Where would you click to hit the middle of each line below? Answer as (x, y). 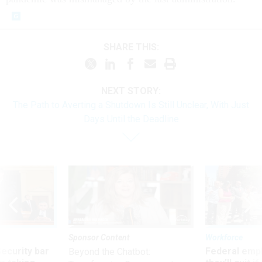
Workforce (224, 238)
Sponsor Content (99, 238)
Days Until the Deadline (131, 119)
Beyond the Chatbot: (109, 252)
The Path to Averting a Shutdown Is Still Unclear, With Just (131, 105)
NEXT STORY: (131, 91)
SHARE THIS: (134, 47)
